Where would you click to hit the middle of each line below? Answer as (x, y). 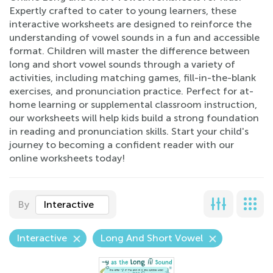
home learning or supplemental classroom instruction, (133, 105)
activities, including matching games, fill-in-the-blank (133, 78)
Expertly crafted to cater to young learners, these (123, 11)
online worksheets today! (67, 158)
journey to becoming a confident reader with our (122, 145)
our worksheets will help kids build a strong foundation (134, 118)
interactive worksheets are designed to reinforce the (130, 24)
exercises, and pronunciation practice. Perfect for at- (131, 91)
